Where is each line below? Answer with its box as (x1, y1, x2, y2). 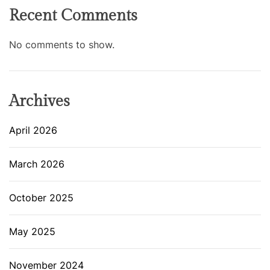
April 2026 (9, 124, 57, 137)
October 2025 (9, 192, 74, 204)
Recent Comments (9, 7, 137, 25)
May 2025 (9, 225, 55, 238)
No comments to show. (9, 39, 115, 51)
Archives (9, 92, 70, 111)
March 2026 (9, 158, 64, 171)
